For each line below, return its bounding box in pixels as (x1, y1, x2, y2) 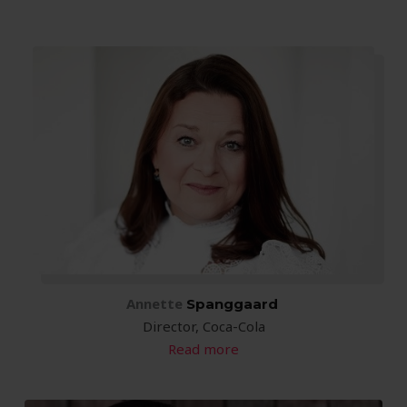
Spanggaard (182, 294, 278, 313)
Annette (125, 293, 183, 313)
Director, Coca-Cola (142, 316, 265, 335)
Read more (168, 339, 239, 358)
